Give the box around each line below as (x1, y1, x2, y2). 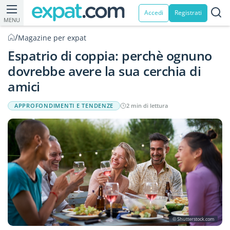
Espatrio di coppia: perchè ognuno (8, 47, 212, 64)
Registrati (175, 8, 202, 17)
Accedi (144, 8, 163, 17)
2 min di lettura (126, 102, 168, 109)
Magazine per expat (18, 33, 86, 43)
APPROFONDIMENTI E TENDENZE (14, 102, 114, 109)
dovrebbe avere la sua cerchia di (8, 62, 201, 80)
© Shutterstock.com (172, 215, 214, 222)
